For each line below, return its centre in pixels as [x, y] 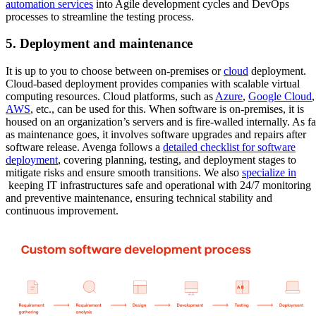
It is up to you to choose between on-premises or [115, 71]
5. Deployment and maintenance [99, 44]
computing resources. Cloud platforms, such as [110, 97]
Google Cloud [280, 97]
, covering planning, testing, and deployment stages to [177, 160]
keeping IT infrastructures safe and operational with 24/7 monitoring [158, 186]
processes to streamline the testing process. [100, 16]
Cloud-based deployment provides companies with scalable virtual [153, 84]
